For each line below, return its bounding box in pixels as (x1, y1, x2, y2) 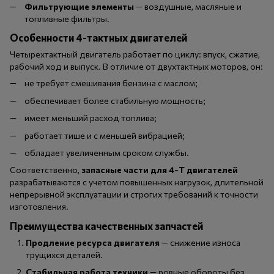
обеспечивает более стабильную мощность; (24, 95, 206, 106)
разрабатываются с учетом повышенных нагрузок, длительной (10, 177, 264, 188)
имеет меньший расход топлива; (24, 113, 157, 124)
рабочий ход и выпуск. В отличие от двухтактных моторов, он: (10, 61, 263, 72)
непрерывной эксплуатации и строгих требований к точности (10, 189, 258, 200)
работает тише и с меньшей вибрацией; (24, 130, 185, 141)
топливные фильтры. (24, 13, 109, 24)
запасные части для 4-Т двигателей (81, 165, 238, 176)
